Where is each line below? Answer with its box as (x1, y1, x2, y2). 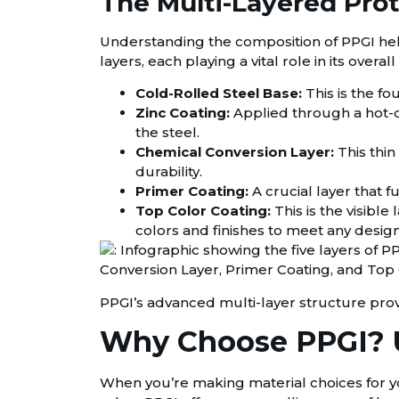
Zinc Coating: (135, 104, 230, 122)
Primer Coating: (135, 183, 248, 200)
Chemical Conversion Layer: (135, 143, 334, 161)
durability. (135, 163, 202, 181)
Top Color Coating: (135, 202, 271, 220)
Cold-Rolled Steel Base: (135, 85, 302, 102)
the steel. (135, 124, 199, 142)
